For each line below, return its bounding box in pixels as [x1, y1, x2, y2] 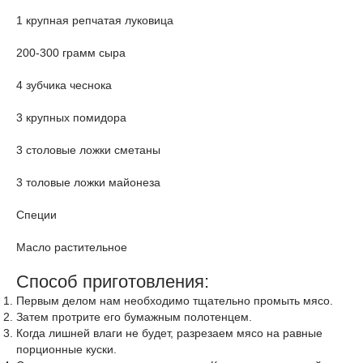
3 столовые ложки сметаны [16, 143, 160, 156]
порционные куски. [16, 343, 117, 356]
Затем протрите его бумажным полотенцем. [16, 310, 252, 323]
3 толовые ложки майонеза [16, 176, 160, 189]
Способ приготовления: [16, 271, 209, 292]
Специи [16, 208, 57, 221]
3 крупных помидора [16, 111, 126, 124]
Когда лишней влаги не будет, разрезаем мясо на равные [16, 327, 322, 340]
